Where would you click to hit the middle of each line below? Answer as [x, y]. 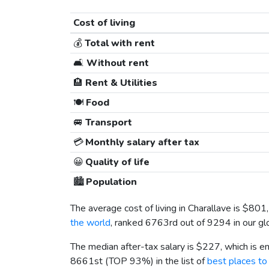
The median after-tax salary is [133, 247]
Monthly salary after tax [141, 143]
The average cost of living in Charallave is [156, 209]
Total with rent [118, 44]
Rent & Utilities [120, 83]
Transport [107, 123]
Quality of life [116, 162]
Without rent [116, 63]
